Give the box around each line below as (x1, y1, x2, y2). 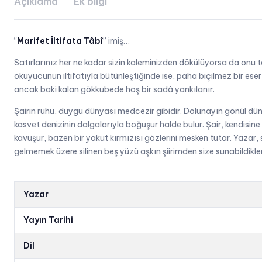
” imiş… (103, 36, 130, 47)
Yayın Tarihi (23, 215, 73, 226)
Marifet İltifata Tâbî (17, 36, 103, 47)
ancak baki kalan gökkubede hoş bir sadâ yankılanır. (14, 84, 215, 95)
